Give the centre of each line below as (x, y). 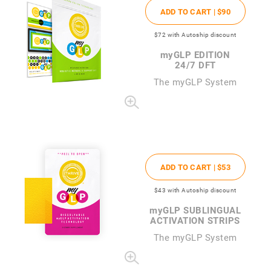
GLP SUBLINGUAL (202, 210)
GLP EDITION (202, 54)
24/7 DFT (195, 64)
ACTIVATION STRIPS (195, 220)
